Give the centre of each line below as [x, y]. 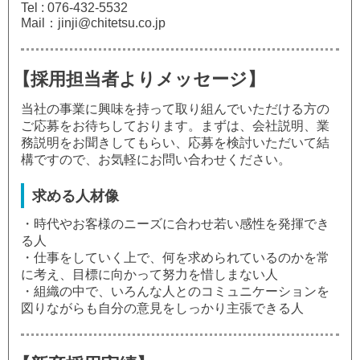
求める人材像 [76, 196]
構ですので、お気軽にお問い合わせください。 [156, 160]
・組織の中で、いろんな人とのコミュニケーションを [175, 291]
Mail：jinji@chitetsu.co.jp [93, 23]
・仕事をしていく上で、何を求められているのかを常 [175, 258]
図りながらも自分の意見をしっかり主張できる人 [162, 308]
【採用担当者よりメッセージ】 [139, 79]
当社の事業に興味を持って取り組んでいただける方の [175, 109]
